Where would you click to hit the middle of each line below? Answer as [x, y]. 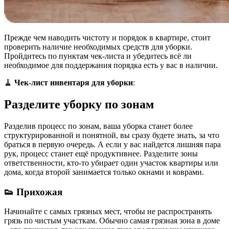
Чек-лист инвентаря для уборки [74, 83]
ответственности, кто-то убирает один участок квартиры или [111, 163]
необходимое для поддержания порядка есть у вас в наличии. [111, 65]
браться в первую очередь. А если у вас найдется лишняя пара [112, 144]
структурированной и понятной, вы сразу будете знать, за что [112, 135]
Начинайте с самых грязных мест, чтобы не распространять [108, 212]
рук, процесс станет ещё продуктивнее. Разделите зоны [101, 154]
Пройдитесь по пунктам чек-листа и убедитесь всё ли [98, 56]
